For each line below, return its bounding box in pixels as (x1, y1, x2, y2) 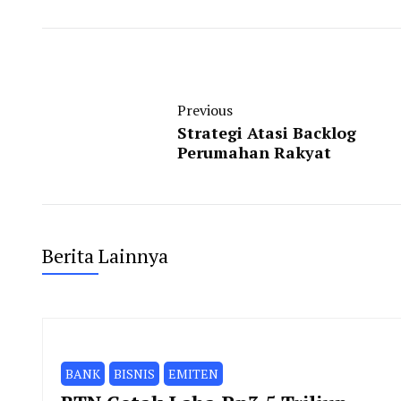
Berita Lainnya (42, 242, 168, 269)
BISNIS (114, 364, 155, 382)
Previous (177, 99, 233, 120)
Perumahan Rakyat (177, 141, 331, 163)
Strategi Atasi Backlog (177, 121, 356, 143)
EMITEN (168, 364, 218, 382)
